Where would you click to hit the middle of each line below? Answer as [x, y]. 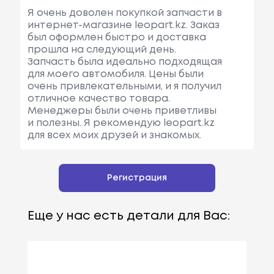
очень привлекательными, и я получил [124, 87]
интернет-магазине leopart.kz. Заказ [123, 26]
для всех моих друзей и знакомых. [114, 136]
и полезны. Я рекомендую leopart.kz [121, 124]
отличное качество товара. [98, 99]
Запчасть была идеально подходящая [124, 62]
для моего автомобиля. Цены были [115, 75]
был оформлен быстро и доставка [117, 38]
